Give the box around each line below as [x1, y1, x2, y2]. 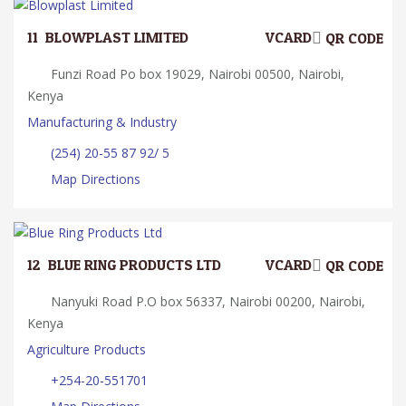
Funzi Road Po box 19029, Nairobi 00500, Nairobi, [47, 64, 344, 82]
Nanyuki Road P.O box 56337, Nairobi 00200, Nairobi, [47, 292, 365, 310]
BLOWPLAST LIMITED [45, 24, 188, 51]
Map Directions [51, 169, 140, 188]
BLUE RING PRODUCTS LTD [48, 251, 221, 278]
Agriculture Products [27, 340, 146, 358]
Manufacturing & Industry [27, 112, 177, 130]
